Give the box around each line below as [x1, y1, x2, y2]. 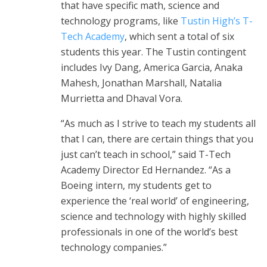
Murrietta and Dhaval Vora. [61, 91, 182, 105]
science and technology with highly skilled [61, 209, 246, 223]
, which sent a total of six [125, 29, 234, 43]
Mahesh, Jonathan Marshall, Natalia [61, 76, 222, 89]
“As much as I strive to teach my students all [61, 116, 256, 130]
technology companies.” [61, 240, 167, 254]
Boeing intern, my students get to [61, 178, 212, 192]
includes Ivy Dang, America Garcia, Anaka [61, 60, 243, 74]
